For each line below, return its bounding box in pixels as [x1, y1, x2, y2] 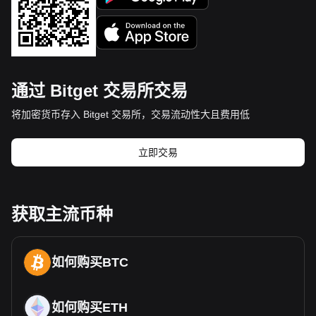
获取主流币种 [11, 205, 113, 224]
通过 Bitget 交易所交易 [11, 81, 188, 100]
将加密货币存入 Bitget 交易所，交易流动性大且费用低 [11, 109, 250, 120]
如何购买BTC [51, 255, 128, 269]
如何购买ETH [51, 300, 128, 315]
